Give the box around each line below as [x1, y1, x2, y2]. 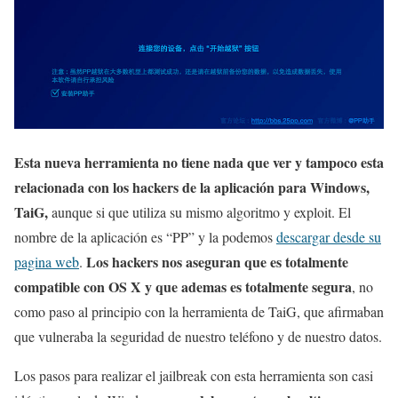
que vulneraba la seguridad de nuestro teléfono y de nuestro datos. [14, 327, 382, 346]
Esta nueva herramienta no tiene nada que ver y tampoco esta [14, 152, 384, 173]
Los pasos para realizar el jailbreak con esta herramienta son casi [14, 366, 373, 386]
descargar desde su [276, 227, 381, 247]
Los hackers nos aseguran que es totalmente [86, 251, 348, 273]
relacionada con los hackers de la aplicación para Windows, [14, 177, 370, 198]
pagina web [14, 252, 79, 272]
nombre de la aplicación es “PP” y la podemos [14, 227, 276, 247]
